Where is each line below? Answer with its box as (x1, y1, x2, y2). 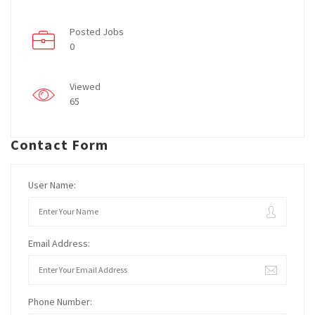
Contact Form (11, 135, 109, 153)
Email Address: (28, 236, 90, 250)
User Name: (28, 178, 76, 191)
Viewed (70, 79, 101, 93)
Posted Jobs (70, 25, 124, 38)
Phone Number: (28, 295, 92, 308)
